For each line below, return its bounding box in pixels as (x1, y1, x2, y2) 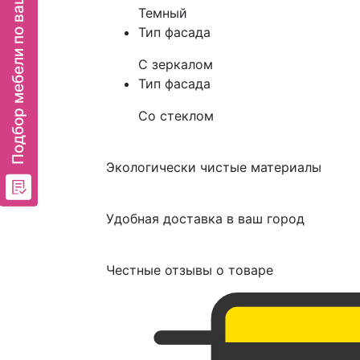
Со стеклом (138, 108, 214, 124)
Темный (138, 5, 187, 21)
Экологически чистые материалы (106, 159, 321, 175)
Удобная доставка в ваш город (106, 211, 305, 227)
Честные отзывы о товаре (106, 262, 273, 278)
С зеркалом (138, 56, 213, 72)
